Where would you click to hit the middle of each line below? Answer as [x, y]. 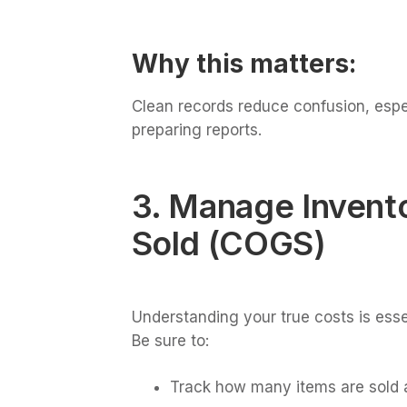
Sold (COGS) [228, 243]
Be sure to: [170, 340]
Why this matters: [243, 63]
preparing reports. [196, 129]
